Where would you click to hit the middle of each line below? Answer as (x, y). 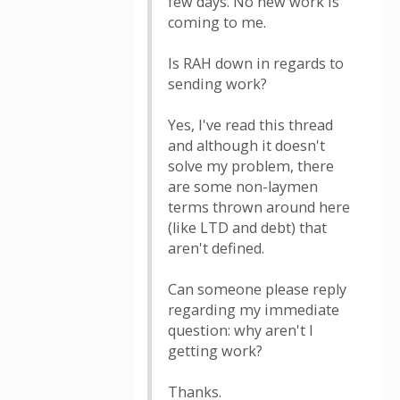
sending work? (217, 84)
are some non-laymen (243, 187)
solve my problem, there (251, 166)
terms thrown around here (259, 207)
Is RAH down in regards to (256, 63)
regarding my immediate (254, 310)
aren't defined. (216, 248)
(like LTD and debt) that (247, 228)
